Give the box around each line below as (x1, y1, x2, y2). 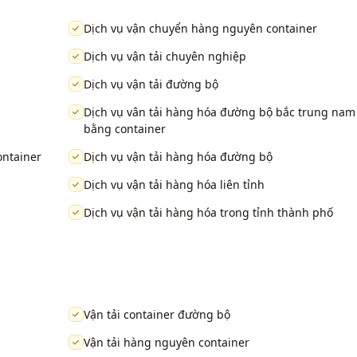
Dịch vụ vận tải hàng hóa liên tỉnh (83, 177, 265, 193)
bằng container (83, 121, 166, 137)
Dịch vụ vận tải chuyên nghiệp (83, 49, 246, 65)
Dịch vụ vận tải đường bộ (83, 76, 218, 92)
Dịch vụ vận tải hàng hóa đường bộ (83, 149, 273, 165)
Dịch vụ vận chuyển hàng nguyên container (83, 21, 317, 37)
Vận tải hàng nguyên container (83, 335, 249, 351)
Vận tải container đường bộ (83, 307, 230, 323)
